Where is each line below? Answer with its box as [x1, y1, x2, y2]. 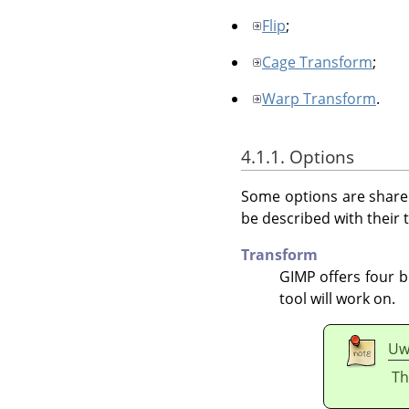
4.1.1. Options [241, 144, 354, 170]
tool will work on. [278, 288, 395, 309]
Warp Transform [262, 88, 376, 109]
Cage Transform [262, 51, 372, 72]
